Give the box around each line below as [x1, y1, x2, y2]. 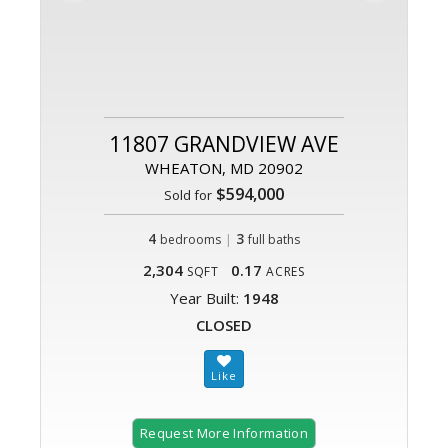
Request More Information [140, 424, 308, 443]
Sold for [164, 186, 212, 205]
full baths [248, 231, 300, 249]
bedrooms [160, 231, 221, 249]
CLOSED [196, 315, 252, 336]
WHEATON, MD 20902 [145, 158, 303, 179]
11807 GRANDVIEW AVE [109, 130, 339, 159]
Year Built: [169, 288, 243, 309]
